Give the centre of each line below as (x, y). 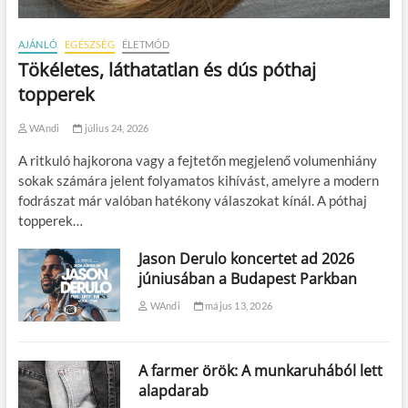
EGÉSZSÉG (90, 44)
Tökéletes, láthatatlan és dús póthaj (167, 69)
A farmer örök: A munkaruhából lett (261, 370)
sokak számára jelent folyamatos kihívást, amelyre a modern (198, 180)
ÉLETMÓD (146, 44)
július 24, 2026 (116, 127)
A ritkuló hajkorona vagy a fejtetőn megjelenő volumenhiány (197, 160)
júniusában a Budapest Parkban (248, 278)
